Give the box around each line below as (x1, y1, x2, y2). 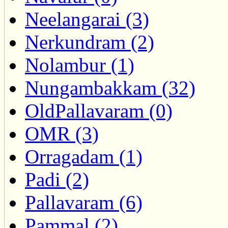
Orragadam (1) (25, 146, 142, 168)
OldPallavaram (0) (25, 100, 173, 122)
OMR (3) (25, 123, 99, 145)
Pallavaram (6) (25, 191, 142, 214)
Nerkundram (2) (25, 31, 154, 53)
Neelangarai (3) (25, 8, 149, 31)
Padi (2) (25, 168, 89, 191)
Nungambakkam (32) (25, 77, 195, 99)
